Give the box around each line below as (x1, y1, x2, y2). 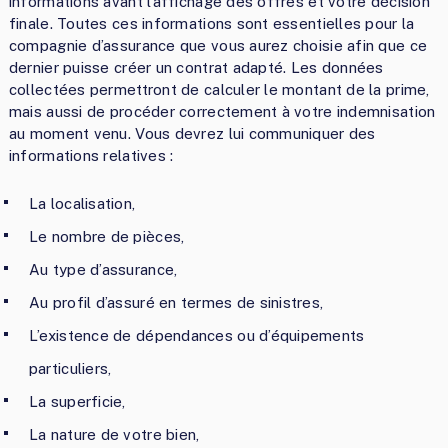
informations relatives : (8, 146, 174, 164)
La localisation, (28, 194, 136, 212)
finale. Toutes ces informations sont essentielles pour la (8, 14, 415, 32)
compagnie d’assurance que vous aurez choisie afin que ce (8, 36, 428, 54)
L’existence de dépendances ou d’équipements (28, 326, 365, 344)
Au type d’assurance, (28, 260, 178, 278)
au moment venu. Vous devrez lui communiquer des (8, 124, 376, 142)
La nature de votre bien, (28, 425, 200, 443)
